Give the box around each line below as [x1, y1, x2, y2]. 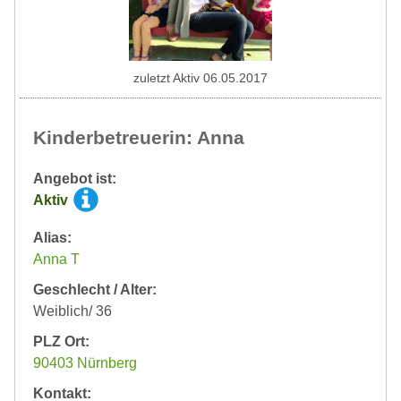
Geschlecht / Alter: [33, 282, 157, 297]
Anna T [33, 252, 80, 267]
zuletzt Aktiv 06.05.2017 [133, 71, 268, 85]
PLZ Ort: [33, 334, 90, 349]
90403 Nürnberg [33, 355, 137, 371]
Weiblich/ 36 [33, 303, 112, 319]
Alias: [33, 230, 72, 245]
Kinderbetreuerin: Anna [33, 127, 244, 148]
